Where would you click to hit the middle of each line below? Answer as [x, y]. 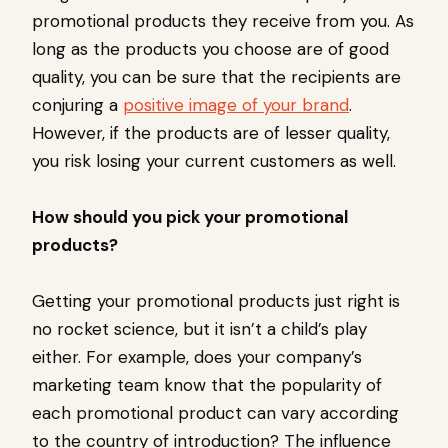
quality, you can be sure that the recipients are [216, 77]
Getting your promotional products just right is [216, 301]
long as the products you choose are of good [210, 49]
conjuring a [77, 105]
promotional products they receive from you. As [223, 21]
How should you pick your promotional [190, 217]
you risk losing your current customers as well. [214, 161]
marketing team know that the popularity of [207, 385]
